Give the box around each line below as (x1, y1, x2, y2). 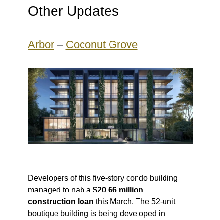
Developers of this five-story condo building (27, 174, 178, 183)
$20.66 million (92, 186, 143, 194)
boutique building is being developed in (27, 209, 165, 218)
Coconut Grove (65, 38, 137, 51)
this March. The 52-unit (93, 197, 175, 206)
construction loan (27, 197, 94, 206)
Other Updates (27, 3, 119, 19)
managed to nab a (27, 186, 93, 194)
